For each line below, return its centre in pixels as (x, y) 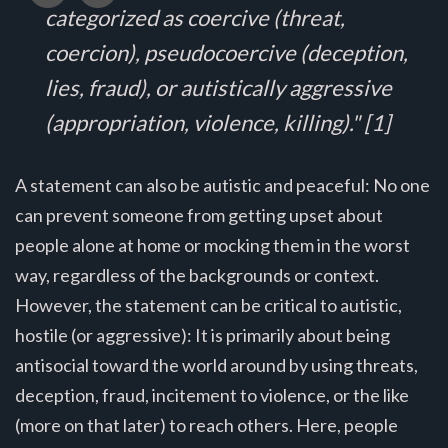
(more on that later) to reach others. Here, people (206, 424)
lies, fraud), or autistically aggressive (218, 87)
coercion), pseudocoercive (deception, (226, 52)
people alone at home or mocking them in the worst (212, 244)
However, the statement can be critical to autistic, (208, 304)
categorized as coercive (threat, (195, 17)
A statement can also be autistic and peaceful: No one (222, 184)
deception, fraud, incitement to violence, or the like (212, 394)
